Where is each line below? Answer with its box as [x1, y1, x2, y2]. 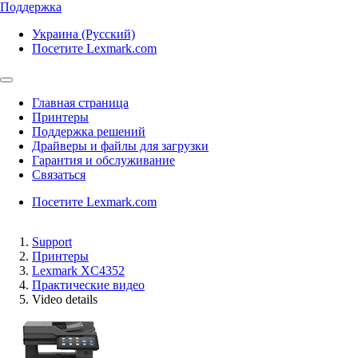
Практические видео [32, 278, 145, 292]
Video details [32, 292, 97, 306]
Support [32, 235, 72, 249]
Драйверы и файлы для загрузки [32, 139, 209, 153]
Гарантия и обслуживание [32, 153, 175, 167]
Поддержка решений [32, 125, 145, 138]
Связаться [32, 168, 86, 181]
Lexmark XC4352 [32, 264, 125, 277]
